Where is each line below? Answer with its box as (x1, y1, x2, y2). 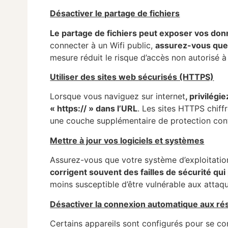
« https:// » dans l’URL (50, 103, 138, 114)
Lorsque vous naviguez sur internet (50, 91, 186, 102)
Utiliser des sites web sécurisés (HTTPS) (50, 72, 214, 82)
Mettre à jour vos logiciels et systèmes (50, 135, 205, 146)
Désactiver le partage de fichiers (50, 8, 180, 19)
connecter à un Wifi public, (50, 40, 156, 50)
